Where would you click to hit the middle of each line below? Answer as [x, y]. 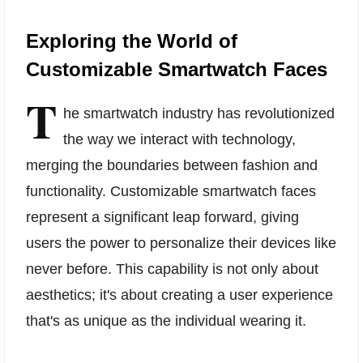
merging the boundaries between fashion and [172, 165]
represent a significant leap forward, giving [162, 217]
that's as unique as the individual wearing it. [166, 320]
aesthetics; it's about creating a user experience [179, 295]
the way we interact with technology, [179, 139]
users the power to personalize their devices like [181, 243]
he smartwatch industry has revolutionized [199, 113]
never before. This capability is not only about [172, 269]
